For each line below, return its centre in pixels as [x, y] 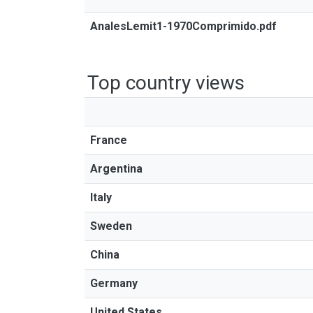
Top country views [166, 83]
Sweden [111, 226]
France [109, 140]
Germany [114, 283]
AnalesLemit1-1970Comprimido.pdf [183, 26]
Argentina [116, 169]
